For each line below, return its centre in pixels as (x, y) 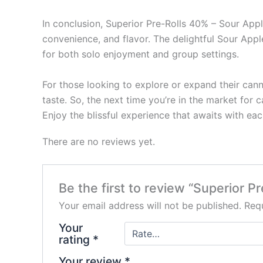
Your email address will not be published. (150, 206)
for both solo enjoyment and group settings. (141, 54)
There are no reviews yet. (99, 141)
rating (75, 240)
